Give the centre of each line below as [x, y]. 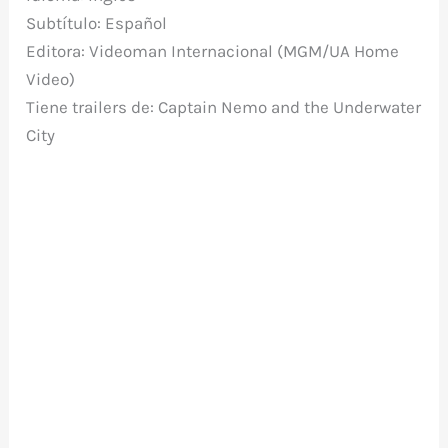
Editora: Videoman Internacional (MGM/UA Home [213, 51]
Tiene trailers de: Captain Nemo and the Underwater [224, 107]
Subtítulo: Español [97, 23]
